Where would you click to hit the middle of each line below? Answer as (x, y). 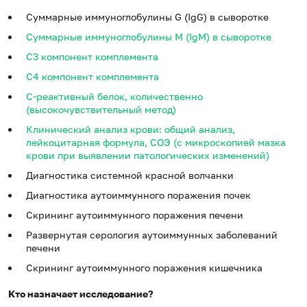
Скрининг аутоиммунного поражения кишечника (144, 268)
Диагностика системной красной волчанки (130, 175)
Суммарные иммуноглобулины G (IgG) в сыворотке (147, 17)
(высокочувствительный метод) (101, 110)
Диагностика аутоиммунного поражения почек (138, 195)
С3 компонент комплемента (92, 57)
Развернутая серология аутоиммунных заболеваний (152, 235)
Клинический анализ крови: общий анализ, (131, 130)
